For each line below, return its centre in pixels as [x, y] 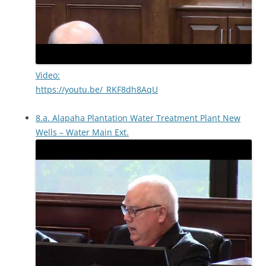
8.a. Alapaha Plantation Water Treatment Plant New [138, 118]
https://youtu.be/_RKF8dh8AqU [97, 89]
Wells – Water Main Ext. [82, 132]
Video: [48, 75]
